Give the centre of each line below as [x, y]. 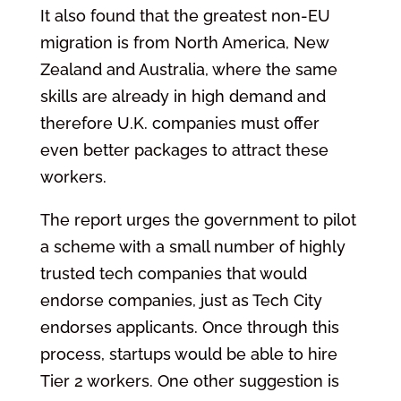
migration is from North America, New [184, 42]
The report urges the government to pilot [198, 219]
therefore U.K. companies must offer [179, 123]
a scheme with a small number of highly [192, 246]
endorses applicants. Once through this [189, 327]
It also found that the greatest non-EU [185, 15]
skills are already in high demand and [183, 96]
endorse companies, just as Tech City [181, 300]
